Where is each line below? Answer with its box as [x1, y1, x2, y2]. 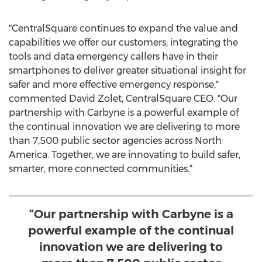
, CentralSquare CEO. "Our [122, 93, 237, 104]
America [9, 149, 47, 160]
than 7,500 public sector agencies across [9, 135, 195, 146]
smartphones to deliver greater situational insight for [9, 65, 246, 76]
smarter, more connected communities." [9, 163, 192, 174]
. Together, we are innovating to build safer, [47, 149, 240, 160]
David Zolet [69, 93, 122, 104]
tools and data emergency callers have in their [9, 51, 218, 62]
